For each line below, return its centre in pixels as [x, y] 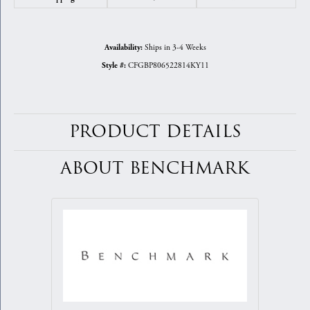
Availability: [123, 48]
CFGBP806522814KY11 [168, 66]
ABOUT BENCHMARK [155, 169]
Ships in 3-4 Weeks [175, 48]
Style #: [113, 66]
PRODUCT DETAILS [155, 132]
